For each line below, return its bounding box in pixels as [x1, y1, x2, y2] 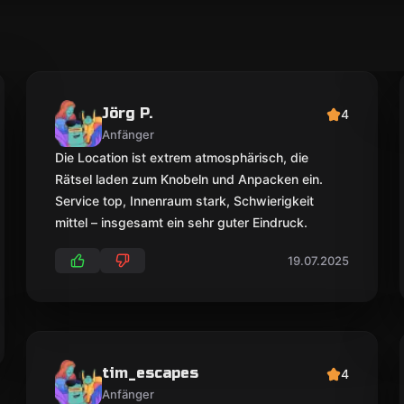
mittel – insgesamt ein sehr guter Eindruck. [55, 215, 308, 230]
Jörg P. [102, 105, 153, 122]
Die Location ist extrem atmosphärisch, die [55, 150, 309, 165]
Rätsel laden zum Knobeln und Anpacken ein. [55, 171, 324, 187]
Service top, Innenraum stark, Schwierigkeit [55, 193, 315, 208]
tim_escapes [102, 364, 199, 381]
